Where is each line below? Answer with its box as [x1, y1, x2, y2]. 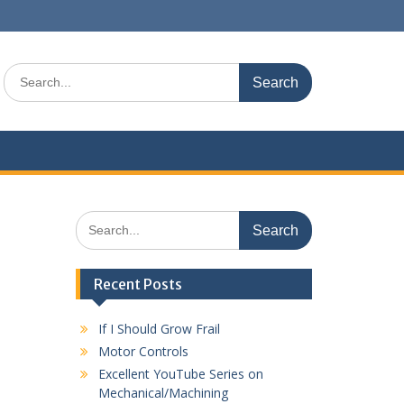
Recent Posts [93, 275, 182, 293]
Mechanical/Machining [97, 384, 228, 401]
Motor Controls [97, 343, 188, 360]
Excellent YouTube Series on [97, 365, 263, 382]
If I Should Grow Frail [97, 320, 220, 337]
